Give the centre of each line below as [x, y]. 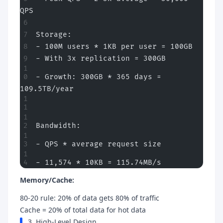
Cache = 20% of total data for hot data [83, 210]
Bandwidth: [58, 126]
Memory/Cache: [47, 180]
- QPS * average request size [99, 144]
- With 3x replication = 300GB [101, 58]
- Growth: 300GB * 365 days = [99, 77]
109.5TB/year [47, 89]
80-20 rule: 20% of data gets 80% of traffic [90, 198]
